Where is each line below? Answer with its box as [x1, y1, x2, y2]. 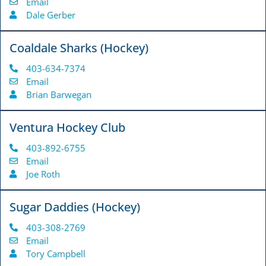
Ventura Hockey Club [9, 119, 125, 136]
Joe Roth [26, 168, 60, 180]
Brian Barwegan [26, 88, 91, 101]
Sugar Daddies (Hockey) [9, 199, 140, 216]
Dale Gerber [26, 9, 75, 21]
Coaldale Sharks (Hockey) [9, 40, 148, 56]
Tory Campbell [26, 248, 85, 260]
